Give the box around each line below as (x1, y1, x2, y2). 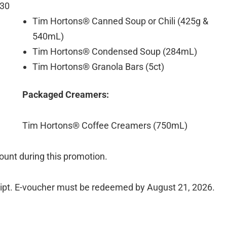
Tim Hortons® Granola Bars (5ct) (32, 61, 164, 72)
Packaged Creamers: (22, 89, 109, 100)
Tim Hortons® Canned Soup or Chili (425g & (32, 15, 208, 26)
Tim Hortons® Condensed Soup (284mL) (32, 46, 197, 57)
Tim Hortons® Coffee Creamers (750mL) (22, 120, 187, 131)
